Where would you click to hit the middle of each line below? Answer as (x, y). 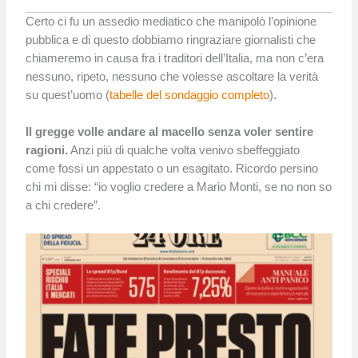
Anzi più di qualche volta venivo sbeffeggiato (184, 150)
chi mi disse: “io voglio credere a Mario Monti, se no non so (179, 187)
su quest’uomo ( (68, 95)
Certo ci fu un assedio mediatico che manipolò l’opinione (171, 21)
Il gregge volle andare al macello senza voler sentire (170, 131)
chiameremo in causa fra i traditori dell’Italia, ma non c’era (175, 58)
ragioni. (47, 150)
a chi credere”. (64, 205)
